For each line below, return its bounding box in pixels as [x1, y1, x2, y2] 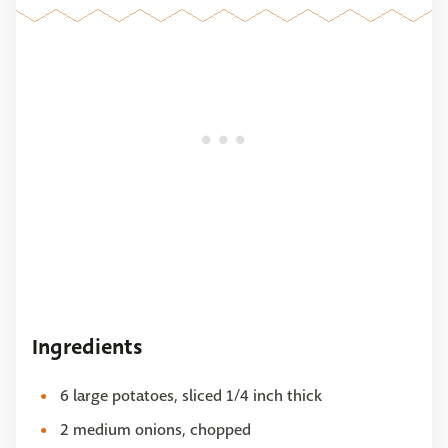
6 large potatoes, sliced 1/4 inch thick [60, 385, 322, 407]
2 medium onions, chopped [60, 419, 251, 441]
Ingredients [32, 332, 142, 363]
